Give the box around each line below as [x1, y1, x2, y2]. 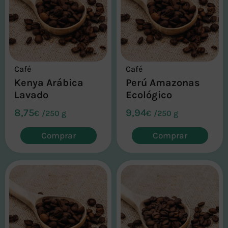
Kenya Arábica [14, 77, 83, 89]
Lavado [14, 89, 48, 101]
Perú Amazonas [125, 77, 200, 89]
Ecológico [125, 89, 172, 101]
